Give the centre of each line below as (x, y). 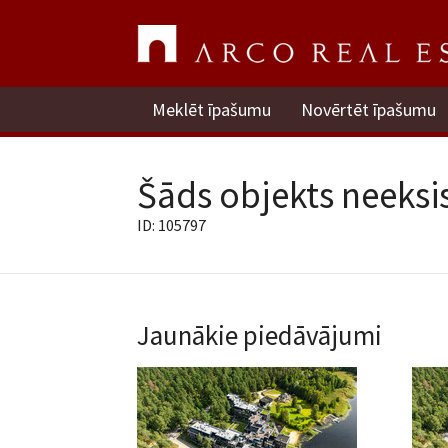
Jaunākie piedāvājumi (259, 335)
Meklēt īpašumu (211, 109)
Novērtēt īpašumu (368, 109)
